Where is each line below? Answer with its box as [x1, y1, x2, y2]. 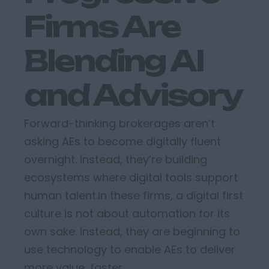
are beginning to [152, 224, 240, 239]
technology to [43, 242, 121, 257]
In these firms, [98, 188, 176, 203]
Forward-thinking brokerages [24, 116, 184, 131]
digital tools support [126, 170, 238, 185]
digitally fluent [146, 134, 221, 149]
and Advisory [24, 77, 242, 113]
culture [24, 206, 61, 221]
